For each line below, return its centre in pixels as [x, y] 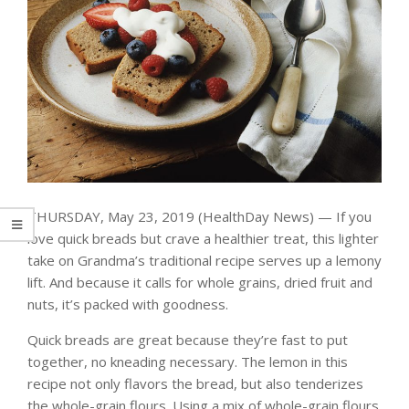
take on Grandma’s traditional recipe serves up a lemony [204, 260]
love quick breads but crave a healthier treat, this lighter [203, 238]
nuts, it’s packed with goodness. [128, 304]
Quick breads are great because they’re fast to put [188, 339]
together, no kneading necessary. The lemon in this [188, 361]
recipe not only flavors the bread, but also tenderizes [195, 383]
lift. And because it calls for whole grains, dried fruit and [200, 282]
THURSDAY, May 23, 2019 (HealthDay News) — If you [199, 216]
